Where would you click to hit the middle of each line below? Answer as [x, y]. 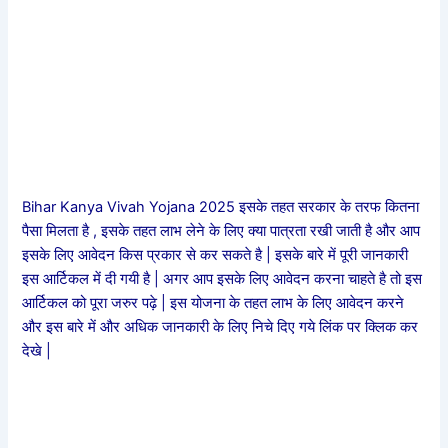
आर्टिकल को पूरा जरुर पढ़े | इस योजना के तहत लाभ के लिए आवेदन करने [213, 302]
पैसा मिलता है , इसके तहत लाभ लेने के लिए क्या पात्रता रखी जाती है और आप [221, 230]
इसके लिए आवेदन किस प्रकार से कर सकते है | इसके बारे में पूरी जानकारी [215, 254]
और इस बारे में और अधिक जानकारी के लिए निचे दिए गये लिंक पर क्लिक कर [220, 326]
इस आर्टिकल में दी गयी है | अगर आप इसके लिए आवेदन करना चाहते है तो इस [222, 278]
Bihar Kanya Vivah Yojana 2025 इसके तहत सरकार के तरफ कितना [221, 206]
